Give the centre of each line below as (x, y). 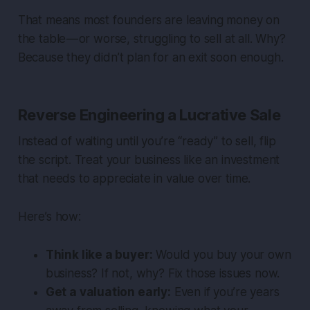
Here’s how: (49, 217)
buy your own (252, 255)
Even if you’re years (225, 292)
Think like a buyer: (99, 255)
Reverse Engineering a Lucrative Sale (149, 115)
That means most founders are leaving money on (149, 20)
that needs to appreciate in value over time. (134, 179)
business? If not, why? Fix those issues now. (163, 274)
